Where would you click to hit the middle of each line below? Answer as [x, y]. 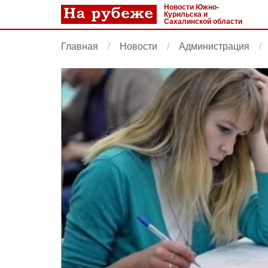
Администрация [214, 46]
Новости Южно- [191, 7]
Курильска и [186, 14]
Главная [80, 46]
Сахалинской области [203, 22]
